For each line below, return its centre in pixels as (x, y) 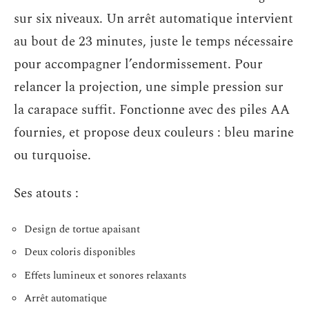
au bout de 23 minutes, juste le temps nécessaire (153, 41)
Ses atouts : (46, 194)
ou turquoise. (52, 155)
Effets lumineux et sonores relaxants (105, 275)
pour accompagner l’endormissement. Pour (138, 64)
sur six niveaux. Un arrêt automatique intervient (153, 19)
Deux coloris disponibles (80, 252)
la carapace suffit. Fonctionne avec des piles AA (152, 110)
